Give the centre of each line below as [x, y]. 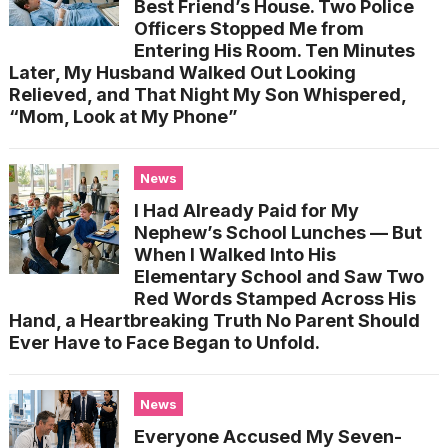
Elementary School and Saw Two [278, 277]
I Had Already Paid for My [246, 211]
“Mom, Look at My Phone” [123, 117]
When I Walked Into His [234, 255]
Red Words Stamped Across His [274, 299]
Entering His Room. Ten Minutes [274, 51]
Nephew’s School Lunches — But [277, 233]
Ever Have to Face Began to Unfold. [164, 343]
